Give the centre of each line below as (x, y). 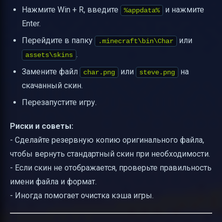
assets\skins (49, 55)
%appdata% (142, 10)
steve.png (157, 72)
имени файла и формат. (53, 182)
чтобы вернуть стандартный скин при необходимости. (110, 154)
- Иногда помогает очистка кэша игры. (82, 196)
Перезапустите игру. (59, 103)
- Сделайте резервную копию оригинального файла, (107, 140)
